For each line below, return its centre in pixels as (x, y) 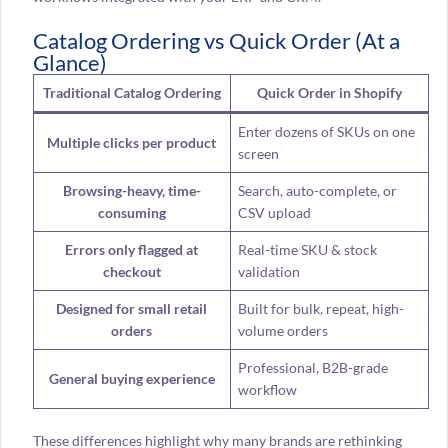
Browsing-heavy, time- (131, 190)
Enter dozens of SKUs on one (326, 131)
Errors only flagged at (132, 249)
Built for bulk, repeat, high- (320, 308)
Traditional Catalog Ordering (131, 92)
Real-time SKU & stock (307, 249)
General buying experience (131, 378)
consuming (131, 212)
